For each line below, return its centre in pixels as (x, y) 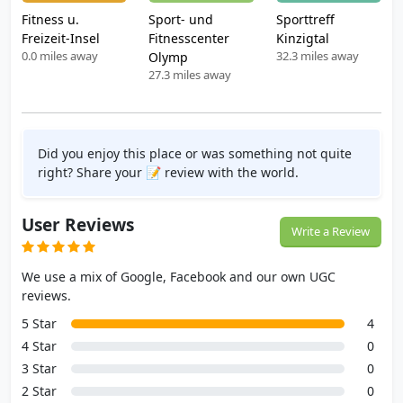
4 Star (39, 346)
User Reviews (78, 225)
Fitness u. (50, 19)
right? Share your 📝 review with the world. (168, 172)
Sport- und (181, 19)
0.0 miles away (60, 56)
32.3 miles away (317, 56)
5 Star (39, 323)
